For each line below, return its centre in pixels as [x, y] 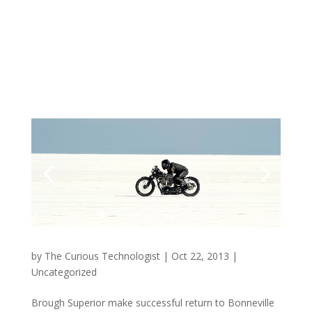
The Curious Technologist [102, 256]
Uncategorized [64, 272]
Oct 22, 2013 [200, 256]
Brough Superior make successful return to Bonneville [153, 303]
